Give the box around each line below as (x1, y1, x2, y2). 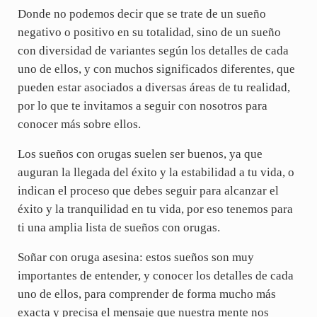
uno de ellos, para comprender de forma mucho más (17, 287, 276, 301)
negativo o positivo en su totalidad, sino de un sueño (17, 25, 281, 39)
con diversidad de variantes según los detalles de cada (17, 43, 289, 57)
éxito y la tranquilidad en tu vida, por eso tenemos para (17, 202, 293, 216)
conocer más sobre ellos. (17, 117, 141, 131)
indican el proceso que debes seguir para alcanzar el (17, 183, 279, 197)
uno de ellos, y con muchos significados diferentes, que (17, 62, 295, 76)
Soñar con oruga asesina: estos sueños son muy (17, 250, 254, 264)
